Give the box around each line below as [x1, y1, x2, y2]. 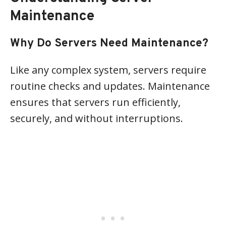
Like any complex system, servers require [10, 63, 206, 77]
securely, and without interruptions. [10, 111, 183, 125]
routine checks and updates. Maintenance [10, 79, 210, 93]
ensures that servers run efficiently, [10, 95, 181, 109]
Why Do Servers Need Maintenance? [10, 36, 208, 51]
